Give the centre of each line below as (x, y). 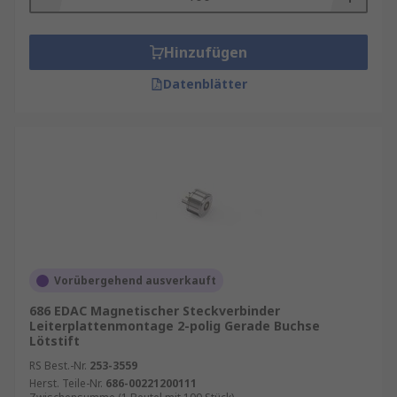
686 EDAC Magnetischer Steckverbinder (155, 311)
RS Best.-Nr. (58, 366)
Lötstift (54, 341)
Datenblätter (205, 84)
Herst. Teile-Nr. (66, 383)
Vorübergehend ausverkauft (135, 280)
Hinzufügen (206, 52)
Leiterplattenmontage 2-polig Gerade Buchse (175, 326)
